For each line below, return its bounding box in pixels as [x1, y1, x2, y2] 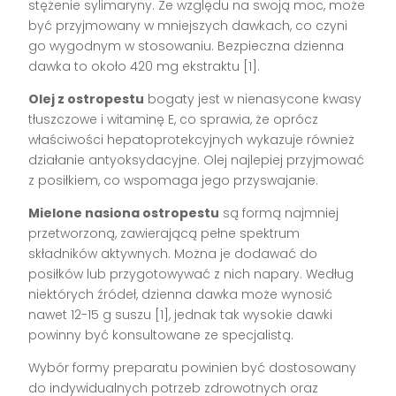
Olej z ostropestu [28, 89, 145, 108]
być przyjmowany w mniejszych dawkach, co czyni [28, 16, 348, 34]
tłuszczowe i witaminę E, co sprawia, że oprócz [28, 110, 319, 128]
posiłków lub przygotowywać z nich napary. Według [28, 264, 354, 283]
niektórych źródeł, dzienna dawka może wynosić [28, 285, 333, 303]
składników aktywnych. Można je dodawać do [28, 244, 318, 263]
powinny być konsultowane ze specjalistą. [28, 325, 294, 344]
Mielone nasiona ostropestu [28, 203, 220, 222]
